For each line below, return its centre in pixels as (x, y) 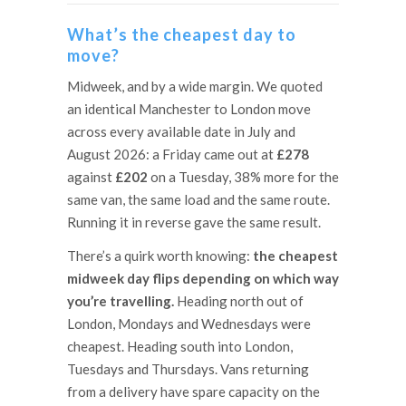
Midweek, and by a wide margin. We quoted (195, 87)
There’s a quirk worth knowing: (160, 256)
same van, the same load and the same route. (198, 200)
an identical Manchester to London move (189, 109)
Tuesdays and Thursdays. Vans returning (188, 369)
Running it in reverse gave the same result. (194, 222)
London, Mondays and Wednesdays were (189, 324)
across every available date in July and (181, 132)
